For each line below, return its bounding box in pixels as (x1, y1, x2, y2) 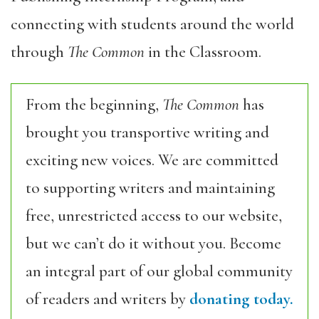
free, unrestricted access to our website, (26, 205, 282, 226)
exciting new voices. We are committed (26, 150, 278, 170)
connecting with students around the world (11, 14, 294, 34)
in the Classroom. (145, 41, 261, 62)
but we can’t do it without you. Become (26, 233, 281, 253)
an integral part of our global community (26, 261, 293, 281)
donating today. (189, 288, 293, 309)
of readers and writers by (26, 288, 189, 309)
